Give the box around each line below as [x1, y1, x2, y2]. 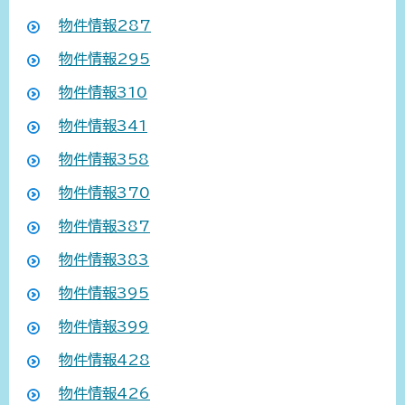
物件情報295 [59, 52, 150, 67]
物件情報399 [59, 319, 149, 334]
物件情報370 [59, 185, 150, 201]
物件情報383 [59, 252, 149, 268]
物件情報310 [59, 85, 147, 100]
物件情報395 [59, 286, 149, 301]
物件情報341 [59, 118, 147, 134]
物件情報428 [59, 353, 150, 368]
